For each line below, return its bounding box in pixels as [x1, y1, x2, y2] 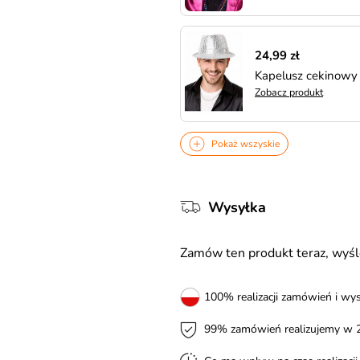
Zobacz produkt [255, 85, 323, 99]
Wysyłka [208, 198, 266, 217]
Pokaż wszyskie [211, 137, 280, 150]
